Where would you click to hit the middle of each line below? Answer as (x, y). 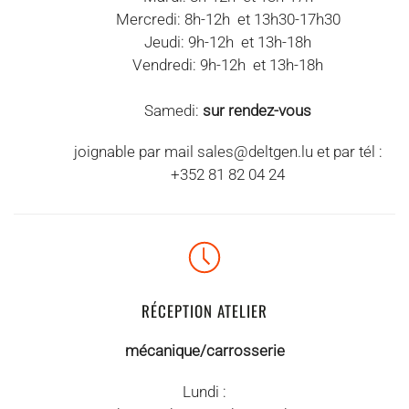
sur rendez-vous (257, 110)
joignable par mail (135, 152)
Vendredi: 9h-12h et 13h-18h (228, 65)
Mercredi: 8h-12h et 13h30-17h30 (228, 19)
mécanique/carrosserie (204, 351)
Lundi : (204, 392)
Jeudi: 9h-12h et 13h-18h (228, 42)
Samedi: (173, 110)
